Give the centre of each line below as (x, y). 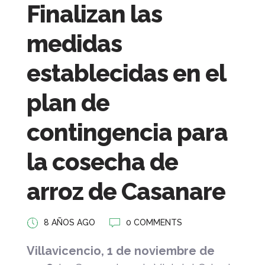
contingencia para (127, 132)
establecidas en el (126, 73)
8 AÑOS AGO (70, 222)
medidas (74, 43)
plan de (68, 102)
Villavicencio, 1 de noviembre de (121, 251)
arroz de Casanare (126, 191)
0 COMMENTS (154, 222)
